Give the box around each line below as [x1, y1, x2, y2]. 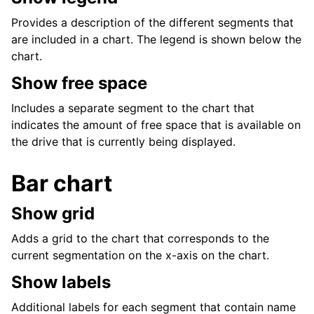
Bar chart [11, 170, 112, 198]
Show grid [11, 203, 95, 224]
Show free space [11, 73, 147, 94]
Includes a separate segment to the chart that [11, 101, 254, 116]
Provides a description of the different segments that [11, 15, 294, 30]
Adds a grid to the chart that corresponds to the [11, 231, 269, 246]
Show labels [11, 272, 111, 293]
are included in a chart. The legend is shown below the [11, 32, 301, 47]
